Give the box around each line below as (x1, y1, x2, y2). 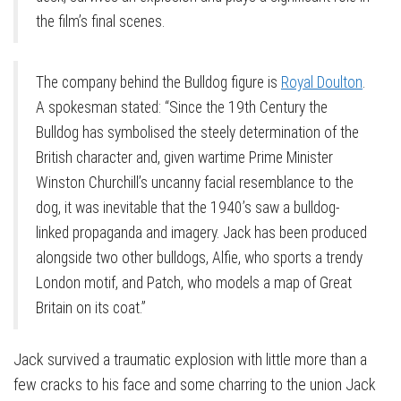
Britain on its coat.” (36, 299, 146, 318)
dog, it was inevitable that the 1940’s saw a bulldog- (36, 199, 340, 218)
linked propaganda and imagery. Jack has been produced (36, 224, 367, 243)
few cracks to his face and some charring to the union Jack (13, 375, 376, 395)
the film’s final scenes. (36, 13, 165, 31)
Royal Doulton (281, 73, 363, 92)
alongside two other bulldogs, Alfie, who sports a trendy (36, 249, 363, 268)
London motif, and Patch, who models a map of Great (36, 274, 352, 293)
